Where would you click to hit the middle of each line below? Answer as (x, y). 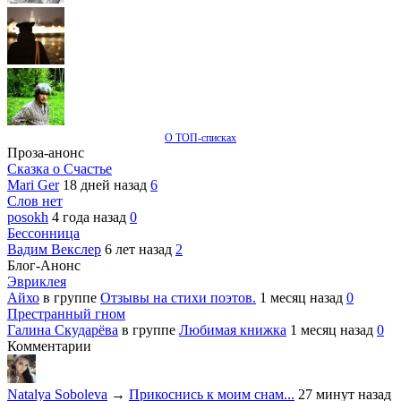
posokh (28, 218)
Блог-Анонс (44, 266)
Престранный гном (66, 314)
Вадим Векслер (54, 250)
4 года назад (91, 218)
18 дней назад (107, 185)
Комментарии (49, 346)
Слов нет (35, 201)
